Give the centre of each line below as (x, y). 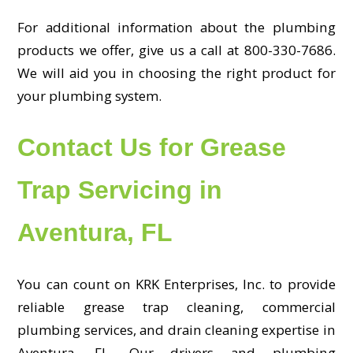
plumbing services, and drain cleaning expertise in (176, 329)
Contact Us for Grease (152, 147)
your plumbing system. (90, 95)
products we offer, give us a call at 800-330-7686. (176, 50)
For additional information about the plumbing (176, 27)
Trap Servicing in (120, 190)
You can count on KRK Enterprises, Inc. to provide (176, 284)
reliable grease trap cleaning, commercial (176, 307)
